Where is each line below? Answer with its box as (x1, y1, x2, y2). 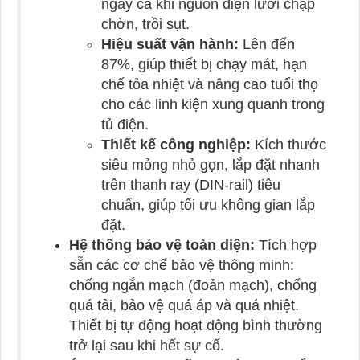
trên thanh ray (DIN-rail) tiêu (101, 177, 280, 194)
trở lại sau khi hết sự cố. (69, 337, 224, 354)
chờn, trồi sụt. (101, 16, 190, 33)
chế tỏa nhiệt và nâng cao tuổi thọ (101, 76, 318, 93)
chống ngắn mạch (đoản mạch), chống (69, 277, 317, 294)
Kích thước (251, 137, 326, 153)
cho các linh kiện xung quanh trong (101, 96, 325, 113)
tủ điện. (101, 117, 149, 133)
